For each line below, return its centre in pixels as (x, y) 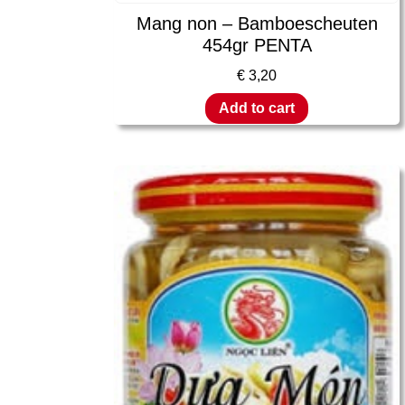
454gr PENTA (257, 45)
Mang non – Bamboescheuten (257, 23)
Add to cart (257, 108)
